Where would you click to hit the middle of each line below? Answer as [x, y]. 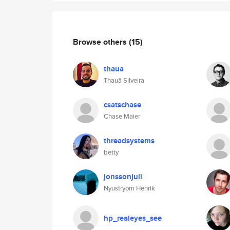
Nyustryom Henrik [129, 188]
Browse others [101, 42]
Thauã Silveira [124, 80]
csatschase [122, 105]
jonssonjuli [123, 177]
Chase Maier [122, 116]
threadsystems [129, 141]
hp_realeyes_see [133, 218]
